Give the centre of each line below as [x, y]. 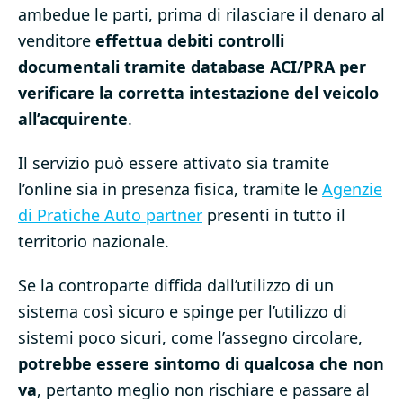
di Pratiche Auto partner [110, 215]
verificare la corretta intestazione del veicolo [198, 93]
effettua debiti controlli [190, 41]
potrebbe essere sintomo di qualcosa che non [201, 364]
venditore [57, 41]
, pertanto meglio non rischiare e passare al [203, 390]
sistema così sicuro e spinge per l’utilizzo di [183, 312]
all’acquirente [73, 119]
